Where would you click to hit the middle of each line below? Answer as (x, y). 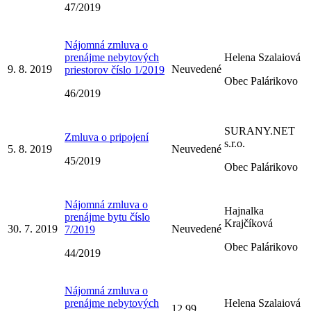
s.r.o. (235, 143)
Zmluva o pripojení (107, 137)
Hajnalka (244, 210)
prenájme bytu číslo (107, 217)
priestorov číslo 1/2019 (115, 69)
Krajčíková (249, 223)
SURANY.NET (260, 131)
